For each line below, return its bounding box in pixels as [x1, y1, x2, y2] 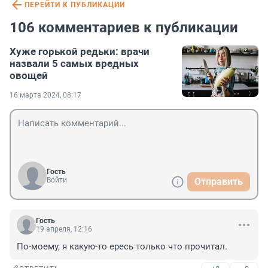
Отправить [194, 176, 243, 188]
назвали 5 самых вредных [10, 57, 139, 70]
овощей [10, 69, 48, 82]
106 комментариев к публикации [10, 19, 238, 36]
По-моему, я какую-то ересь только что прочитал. [17, 241, 227, 252]
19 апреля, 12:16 [36, 225, 92, 234]
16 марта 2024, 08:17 [10, 91, 81, 100]
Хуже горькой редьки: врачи [10, 45, 150, 58]
